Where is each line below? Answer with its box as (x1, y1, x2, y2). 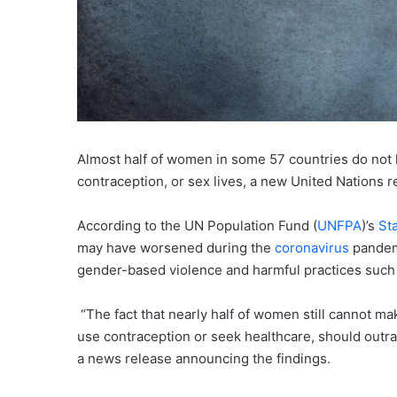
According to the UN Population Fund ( (77, 217, 317, 235)
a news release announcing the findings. (77, 350, 331, 368)
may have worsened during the (77, 239, 275, 257)
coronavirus (275, 239, 349, 257)
